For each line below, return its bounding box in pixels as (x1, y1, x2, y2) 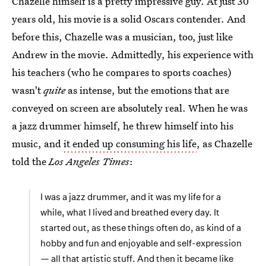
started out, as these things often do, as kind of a (40, 222, 241, 233)
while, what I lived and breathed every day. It (40, 207, 220, 218)
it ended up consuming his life (64, 137, 197, 150)
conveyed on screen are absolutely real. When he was (12, 101, 248, 115)
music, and (12, 137, 64, 150)
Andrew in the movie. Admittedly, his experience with (12, 47, 254, 61)
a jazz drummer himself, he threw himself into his (12, 119, 233, 132)
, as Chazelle (197, 137, 252, 150)
